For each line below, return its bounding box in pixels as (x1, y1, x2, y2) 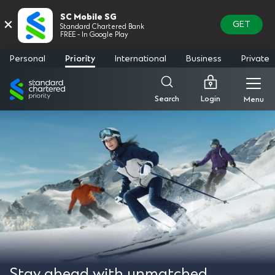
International (115, 52, 166, 64)
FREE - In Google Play (60, 30, 128, 40)
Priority (65, 52, 95, 64)
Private (241, 52, 269, 64)
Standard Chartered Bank (60, 22, 144, 32)
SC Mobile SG (60, 12, 117, 23)
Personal (10, 52, 45, 64)
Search (155, 94, 179, 104)
